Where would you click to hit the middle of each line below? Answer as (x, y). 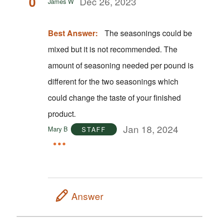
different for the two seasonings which (113, 82)
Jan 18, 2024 (151, 129)
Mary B (58, 129)
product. (62, 114)
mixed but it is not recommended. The (106, 49)
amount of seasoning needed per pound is (120, 66)
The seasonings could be (148, 33)
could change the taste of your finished (114, 98)
